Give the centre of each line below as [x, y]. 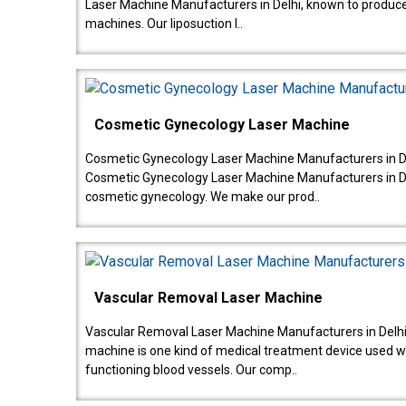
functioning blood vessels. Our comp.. [191, 370]
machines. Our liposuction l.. [164, 24]
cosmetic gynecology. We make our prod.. [203, 197]
